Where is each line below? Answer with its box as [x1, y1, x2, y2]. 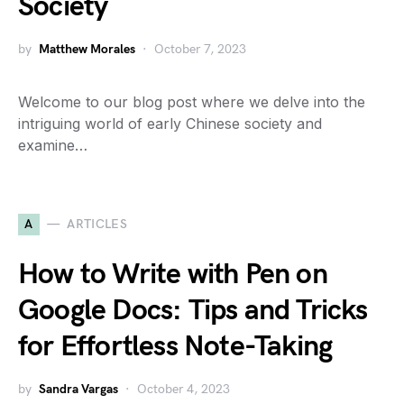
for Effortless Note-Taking [18, 328, 333, 364]
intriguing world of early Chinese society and [18, 114, 322, 133]
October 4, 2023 [137, 381, 230, 397]
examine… [18, 135, 87, 154]
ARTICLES [67, 216, 128, 233]
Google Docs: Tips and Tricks [18, 292, 368, 328]
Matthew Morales [39, 41, 135, 57]
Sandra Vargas [39, 381, 118, 397]
